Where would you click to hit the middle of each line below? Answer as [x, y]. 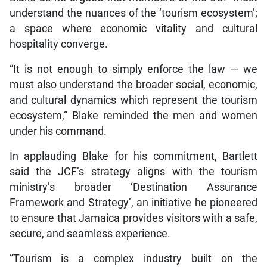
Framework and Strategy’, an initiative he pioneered [133, 203]
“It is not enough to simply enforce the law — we [133, 69]
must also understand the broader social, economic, [133, 85]
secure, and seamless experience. [90, 234]
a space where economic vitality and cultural [133, 29]
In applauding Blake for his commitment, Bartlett [133, 156]
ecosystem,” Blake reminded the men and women [133, 116]
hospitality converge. [58, 44]
